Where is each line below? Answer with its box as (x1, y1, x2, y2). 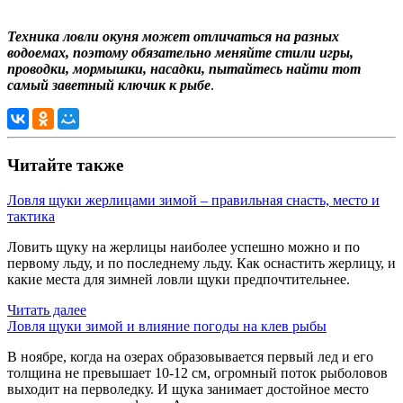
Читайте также (7, 155, 123, 175)
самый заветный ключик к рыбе (7, 77, 210, 94)
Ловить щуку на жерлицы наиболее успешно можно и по (7, 238, 360, 255)
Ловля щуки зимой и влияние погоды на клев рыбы (7, 318, 327, 334)
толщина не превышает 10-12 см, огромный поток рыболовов (7, 364, 388, 381)
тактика (7, 208, 55, 224)
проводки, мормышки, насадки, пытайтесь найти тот (7, 61, 361, 77)
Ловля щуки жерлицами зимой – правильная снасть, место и (7, 192, 380, 208)
